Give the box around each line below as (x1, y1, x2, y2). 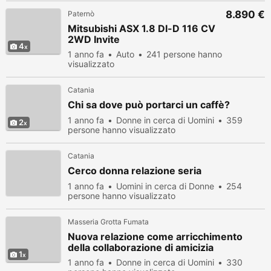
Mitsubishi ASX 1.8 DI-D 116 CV (68, 22, 215, 34)
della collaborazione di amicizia (68, 241, 214, 253)
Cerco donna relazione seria (68, 165, 201, 177)
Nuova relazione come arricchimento (68, 230, 243, 243)
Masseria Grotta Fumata (68, 217, 149, 226)
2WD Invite (68, 33, 120, 45)
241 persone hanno (146, 49, 222, 59)
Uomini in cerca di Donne (116, 181, 214, 191)
